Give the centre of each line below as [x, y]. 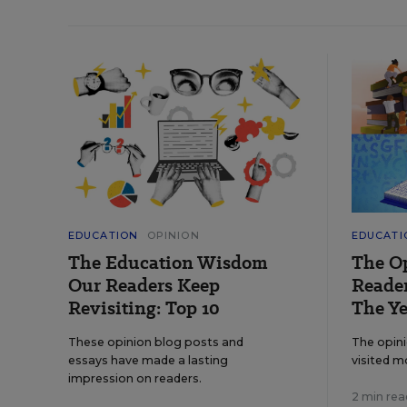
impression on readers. [135, 379]
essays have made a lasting [148, 361]
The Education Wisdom [168, 263]
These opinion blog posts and [156, 342]
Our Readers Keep [144, 286]
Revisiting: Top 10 [144, 308]
